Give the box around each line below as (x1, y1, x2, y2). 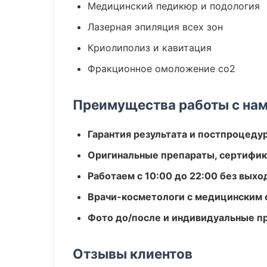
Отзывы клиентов (73, 246, 193, 262)
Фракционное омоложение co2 (88, 63, 235, 74)
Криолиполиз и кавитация (88, 42, 212, 54)
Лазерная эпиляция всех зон (88, 21, 223, 33)
